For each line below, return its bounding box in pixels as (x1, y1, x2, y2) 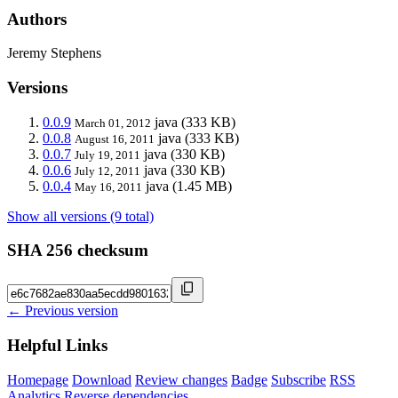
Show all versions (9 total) (7, 208, 154, 224)
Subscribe (271, 371, 326, 387)
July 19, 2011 (75, 147, 140, 162)
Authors (7, 9, 67, 28)
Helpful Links (7, 335, 107, 354)
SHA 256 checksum (7, 241, 148, 260)
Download (72, 371, 131, 387)
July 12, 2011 (75, 163, 140, 178)
